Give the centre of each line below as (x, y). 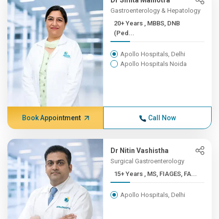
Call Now (162, 118)
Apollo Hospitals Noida (154, 64)
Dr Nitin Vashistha (140, 151)
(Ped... (124, 33)
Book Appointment (51, 118)
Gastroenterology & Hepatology (156, 11)
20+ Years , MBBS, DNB (129, 23)
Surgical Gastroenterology (148, 161)
